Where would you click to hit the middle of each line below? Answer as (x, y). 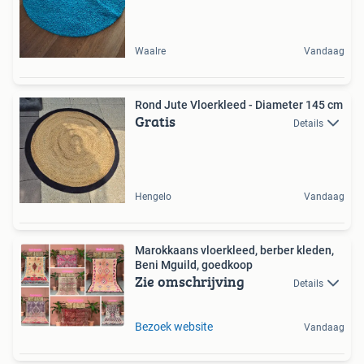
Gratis (155, 121)
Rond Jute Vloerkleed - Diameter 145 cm (239, 104)
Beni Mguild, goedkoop (194, 264)
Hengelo (153, 196)
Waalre (150, 51)
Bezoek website (174, 327)
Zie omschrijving (190, 281)
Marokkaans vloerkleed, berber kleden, (234, 250)
